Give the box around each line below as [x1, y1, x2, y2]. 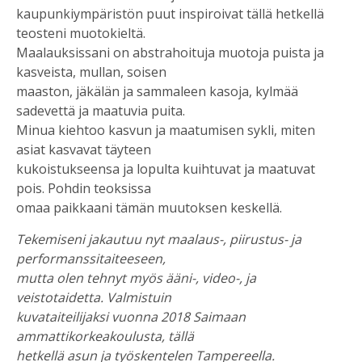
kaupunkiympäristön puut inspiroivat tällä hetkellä [16, 4, 324, 23]
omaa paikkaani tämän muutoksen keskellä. [16, 198, 282, 217]
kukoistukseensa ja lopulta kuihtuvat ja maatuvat [16, 159, 315, 178]
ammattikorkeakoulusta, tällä [16, 326, 194, 345]
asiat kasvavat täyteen [16, 140, 151, 158]
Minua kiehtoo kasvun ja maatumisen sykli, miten [16, 120, 315, 139]
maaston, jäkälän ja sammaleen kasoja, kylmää [16, 82, 298, 100]
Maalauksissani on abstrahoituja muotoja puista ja [16, 43, 324, 61]
